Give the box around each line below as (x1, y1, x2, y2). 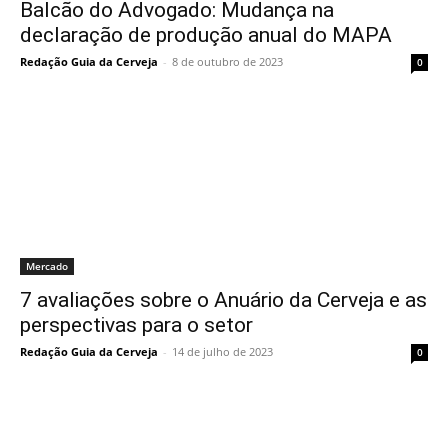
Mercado (26, 259, 68, 273)
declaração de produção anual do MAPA (20, 23, 392, 47)
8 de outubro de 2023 (172, 54, 283, 69)
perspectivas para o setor (20, 313, 253, 337)
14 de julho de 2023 (172, 344, 273, 359)
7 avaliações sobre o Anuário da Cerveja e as (20, 288, 427, 312)
